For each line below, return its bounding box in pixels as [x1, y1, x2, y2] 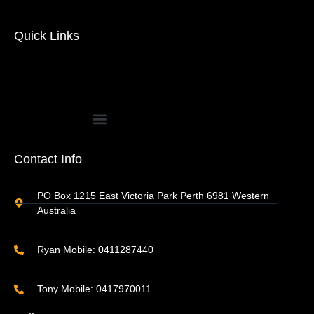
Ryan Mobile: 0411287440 [36, 244, 153, 256]
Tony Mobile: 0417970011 [36, 283, 151, 295]
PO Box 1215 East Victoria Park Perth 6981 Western [36, 190, 269, 202]
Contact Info [14, 152, 82, 167]
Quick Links [14, 29, 79, 43]
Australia [36, 205, 76, 217]
